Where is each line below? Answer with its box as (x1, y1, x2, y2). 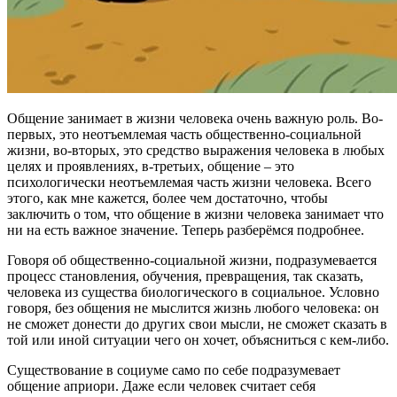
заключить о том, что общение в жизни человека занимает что (7, 206, 384, 222)
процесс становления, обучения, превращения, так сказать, (7, 268, 363, 284)
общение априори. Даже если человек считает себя (7, 378, 315, 393)
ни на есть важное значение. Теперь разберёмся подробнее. (7, 222, 364, 237)
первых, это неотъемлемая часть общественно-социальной (7, 126, 362, 142)
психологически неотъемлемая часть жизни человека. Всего (7, 174, 371, 190)
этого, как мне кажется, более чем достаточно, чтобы (7, 190, 328, 206)
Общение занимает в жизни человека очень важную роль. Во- (7, 110, 383, 126)
